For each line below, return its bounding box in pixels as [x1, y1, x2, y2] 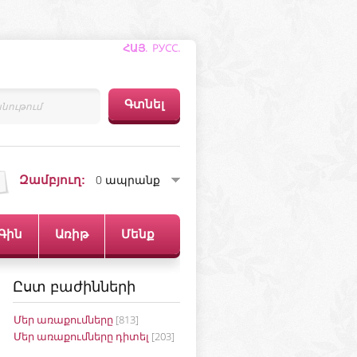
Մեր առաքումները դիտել [14, 329, 149, 343]
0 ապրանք [96, 172, 160, 187]
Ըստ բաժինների [13, 277, 135, 296]
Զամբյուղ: [19, 173, 85, 186]
